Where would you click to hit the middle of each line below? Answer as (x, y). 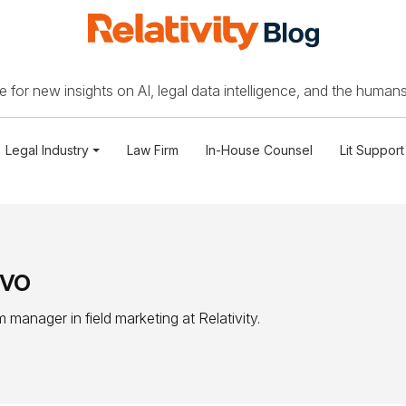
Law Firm (152, 150)
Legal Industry (48, 150)
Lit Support (372, 150)
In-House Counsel (259, 150)
